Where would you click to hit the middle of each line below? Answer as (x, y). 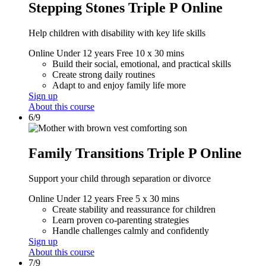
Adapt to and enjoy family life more (119, 85)
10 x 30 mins (160, 53)
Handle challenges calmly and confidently (131, 230)
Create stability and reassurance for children (134, 209)
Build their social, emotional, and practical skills (142, 64)
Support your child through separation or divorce (120, 178)
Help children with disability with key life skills (117, 33)
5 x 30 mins (157, 198)
